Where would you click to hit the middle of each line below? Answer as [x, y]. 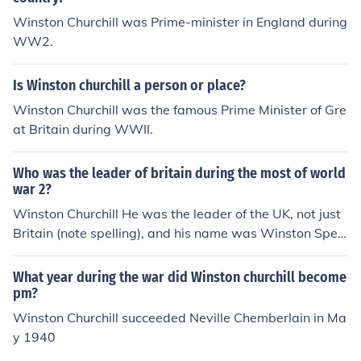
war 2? [32, 189]
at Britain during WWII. [83, 129]
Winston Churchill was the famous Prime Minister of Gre [180, 110]
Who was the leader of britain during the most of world [179, 173]
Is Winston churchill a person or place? [129, 85]
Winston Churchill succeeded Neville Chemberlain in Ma [180, 317]
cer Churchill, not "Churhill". [94, 252]
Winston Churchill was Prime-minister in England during [180, 22]
